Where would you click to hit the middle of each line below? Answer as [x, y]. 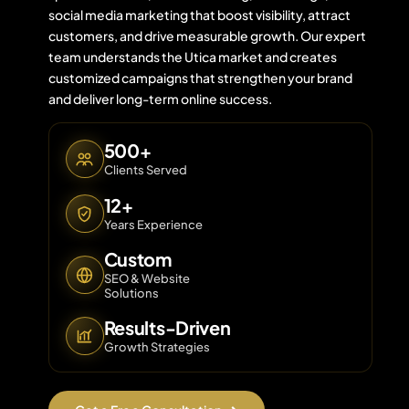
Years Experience [153, 225]
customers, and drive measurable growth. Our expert [207, 36]
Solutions [131, 293]
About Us [370, 118]
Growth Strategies [157, 347]
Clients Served [145, 170]
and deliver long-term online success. [160, 99]
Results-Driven [167, 327]
